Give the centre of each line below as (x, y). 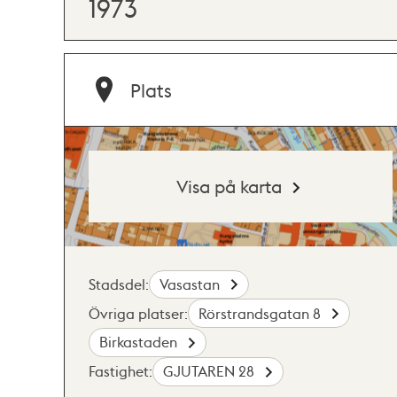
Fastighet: (121, 371)
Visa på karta (230, 186)
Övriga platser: (138, 313)
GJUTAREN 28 (211, 371)
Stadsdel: (119, 284)
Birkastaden (140, 342)
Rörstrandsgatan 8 (262, 313)
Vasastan (192, 284)
